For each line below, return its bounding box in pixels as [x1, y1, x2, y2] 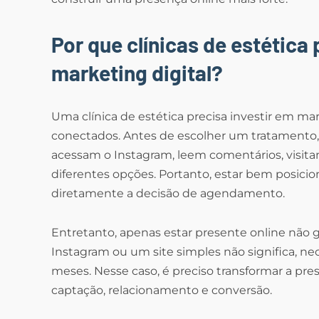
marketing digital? [51, 60, 223, 86]
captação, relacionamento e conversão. [51, 283, 272, 298]
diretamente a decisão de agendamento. [51, 187, 285, 201]
